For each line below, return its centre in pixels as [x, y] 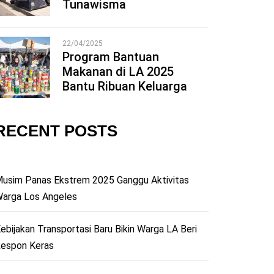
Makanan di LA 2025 [118, 72]
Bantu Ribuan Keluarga [124, 87]
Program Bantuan [110, 57]
